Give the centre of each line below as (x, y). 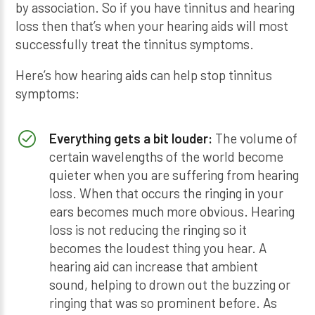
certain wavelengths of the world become (166, 157)
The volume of (255, 139)
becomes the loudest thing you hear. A (157, 248)
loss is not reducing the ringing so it (148, 230)
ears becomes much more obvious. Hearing (172, 212)
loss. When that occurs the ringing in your (166, 193)
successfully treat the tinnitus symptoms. (135, 44)
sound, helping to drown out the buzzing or (169, 285)
